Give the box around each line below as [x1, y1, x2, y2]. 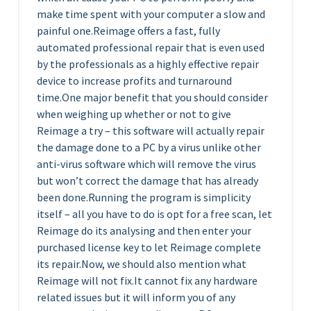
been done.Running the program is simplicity [37, 190, 251, 204]
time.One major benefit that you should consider [37, 90, 268, 104]
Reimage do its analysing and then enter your [37, 224, 251, 237]
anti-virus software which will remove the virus [37, 157, 256, 171]
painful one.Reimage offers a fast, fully [37, 24, 220, 37]
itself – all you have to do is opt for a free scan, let [37, 207, 272, 221]
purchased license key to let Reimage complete [37, 240, 261, 254]
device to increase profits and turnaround [37, 74, 232, 87]
